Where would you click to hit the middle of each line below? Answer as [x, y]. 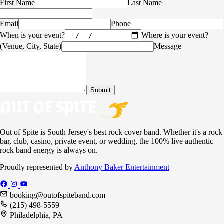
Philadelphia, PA [36, 215]
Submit [101, 90]
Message [168, 46]
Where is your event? [175, 35]
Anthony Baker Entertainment [122, 167]
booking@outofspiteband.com [58, 195]
